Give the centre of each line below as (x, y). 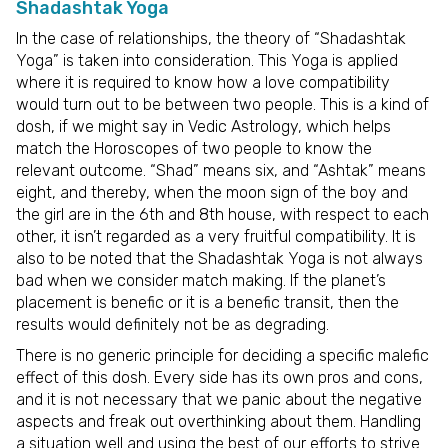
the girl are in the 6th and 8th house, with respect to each (222, 214)
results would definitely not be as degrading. (172, 324)
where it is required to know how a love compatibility (203, 82)
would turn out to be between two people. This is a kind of (222, 104)
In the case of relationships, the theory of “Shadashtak (211, 38)
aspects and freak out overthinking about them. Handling (218, 422)
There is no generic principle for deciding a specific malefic (222, 356)
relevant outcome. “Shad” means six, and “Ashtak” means (221, 170)
